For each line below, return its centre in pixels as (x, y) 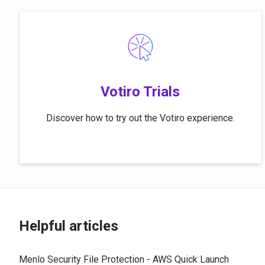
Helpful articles (69, 226)
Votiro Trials (140, 92)
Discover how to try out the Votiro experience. (140, 118)
